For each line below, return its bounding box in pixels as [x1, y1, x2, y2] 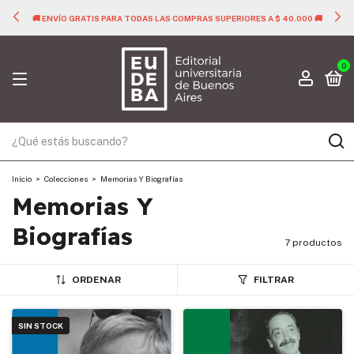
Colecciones [44, 174, 88, 183]
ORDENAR [71, 274, 121, 285]
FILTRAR [253, 274, 294, 285]
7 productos [284, 237, 342, 248]
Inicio [12, 174, 32, 183]
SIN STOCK [18, 321, 63, 330]
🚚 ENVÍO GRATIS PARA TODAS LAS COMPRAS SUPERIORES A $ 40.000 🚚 [32, 13, 322, 23]
